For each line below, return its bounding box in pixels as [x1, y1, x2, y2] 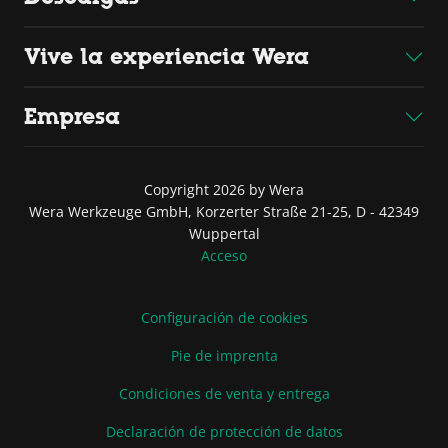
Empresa [24, 104, 120, 130]
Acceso [201, 246, 247, 266]
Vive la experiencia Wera [24, 44, 309, 70]
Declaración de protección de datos [105, 422, 343, 442]
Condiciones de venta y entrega [118, 384, 330, 404]
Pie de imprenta [170, 346, 278, 366]
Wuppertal [188, 224, 260, 244]
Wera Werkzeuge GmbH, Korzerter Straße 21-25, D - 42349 [29, 202, 419, 222]
